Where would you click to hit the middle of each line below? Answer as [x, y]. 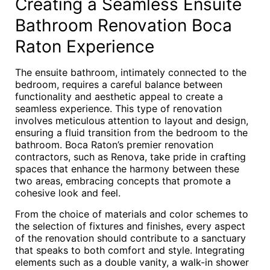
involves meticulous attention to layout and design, [132, 121]
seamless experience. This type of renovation [118, 108]
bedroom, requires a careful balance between [119, 84]
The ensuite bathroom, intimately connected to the [131, 72]
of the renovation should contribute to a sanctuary [130, 238]
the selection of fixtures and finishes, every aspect [130, 226]
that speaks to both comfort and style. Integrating [130, 250]
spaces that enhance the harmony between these [127, 169]
